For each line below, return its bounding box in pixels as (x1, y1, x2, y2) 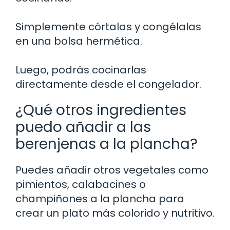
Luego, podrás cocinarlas (15, 63, 146, 78)
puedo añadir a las (15, 117, 151, 138)
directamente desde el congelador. (15, 77, 201, 92)
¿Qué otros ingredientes (15, 100, 186, 121)
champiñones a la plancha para (15, 191, 184, 206)
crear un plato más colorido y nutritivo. (15, 206, 215, 221)
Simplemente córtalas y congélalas (15, 20, 201, 34)
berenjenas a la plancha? (15, 134, 198, 155)
